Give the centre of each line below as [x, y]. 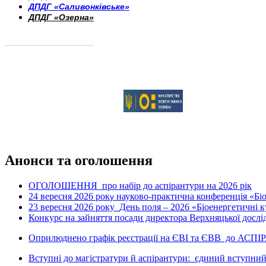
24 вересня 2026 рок [69, 196]
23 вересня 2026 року [72, 207]
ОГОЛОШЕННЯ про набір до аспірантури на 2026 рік [140, 185]
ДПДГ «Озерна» [61, 18]
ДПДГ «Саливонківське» [79, 7]
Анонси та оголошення [79, 160]
